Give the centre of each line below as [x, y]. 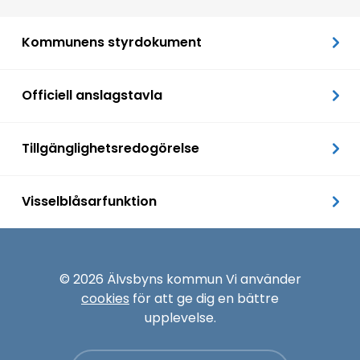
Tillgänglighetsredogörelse [110, 148]
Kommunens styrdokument [112, 42]
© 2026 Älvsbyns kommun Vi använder [180, 279]
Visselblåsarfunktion [89, 201]
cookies [105, 298]
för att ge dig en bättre [204, 298]
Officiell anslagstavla [92, 95]
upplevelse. [180, 317]
